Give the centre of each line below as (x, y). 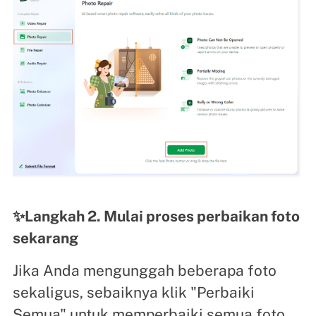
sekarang (45, 238)
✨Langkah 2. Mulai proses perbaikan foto (156, 217)
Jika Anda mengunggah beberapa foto (144, 271)
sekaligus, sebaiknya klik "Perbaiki (133, 293)
